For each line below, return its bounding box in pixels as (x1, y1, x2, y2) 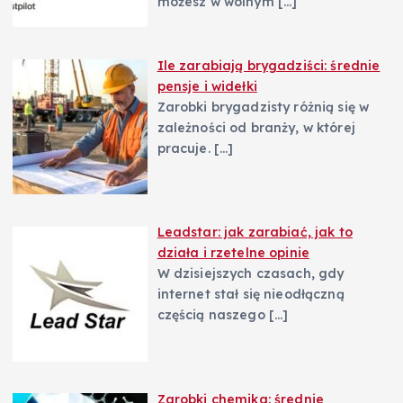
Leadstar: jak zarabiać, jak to (157, 224, 353, 241)
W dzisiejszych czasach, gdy (157, 265, 345, 282)
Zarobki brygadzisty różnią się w (157, 98, 370, 115)
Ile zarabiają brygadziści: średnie (157, 57, 381, 74)
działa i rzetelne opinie (157, 245, 310, 262)
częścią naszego (157, 307, 269, 324)
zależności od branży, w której (157, 119, 355, 136)
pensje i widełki (157, 77, 257, 94)
